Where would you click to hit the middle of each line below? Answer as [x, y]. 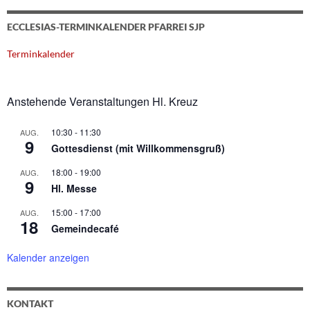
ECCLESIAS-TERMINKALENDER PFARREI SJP [106, 27]
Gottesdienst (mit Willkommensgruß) [138, 148]
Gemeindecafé [85, 229]
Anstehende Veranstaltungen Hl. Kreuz [102, 102]
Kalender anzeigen [48, 258]
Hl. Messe [74, 189]
